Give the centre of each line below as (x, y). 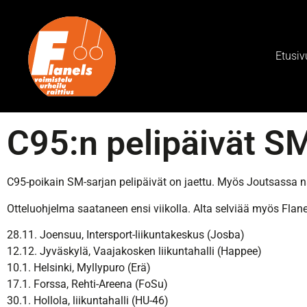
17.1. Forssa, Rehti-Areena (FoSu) (87, 284)
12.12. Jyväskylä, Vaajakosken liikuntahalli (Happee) (134, 251)
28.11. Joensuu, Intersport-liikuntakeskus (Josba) (126, 234)
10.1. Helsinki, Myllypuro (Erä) (79, 267)
